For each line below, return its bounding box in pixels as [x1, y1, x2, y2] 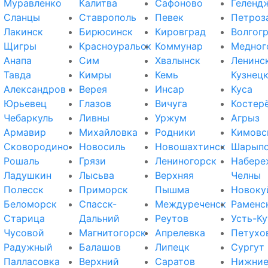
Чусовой [3, 226, 44, 239]
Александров [3, 83, 66, 95]
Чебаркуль [3, 111, 53, 124]
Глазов [79, 97, 112, 109]
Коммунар [154, 39, 203, 52]
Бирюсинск [79, 25, 133, 38]
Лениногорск [154, 154, 217, 167]
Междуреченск [154, 197, 226, 210]
